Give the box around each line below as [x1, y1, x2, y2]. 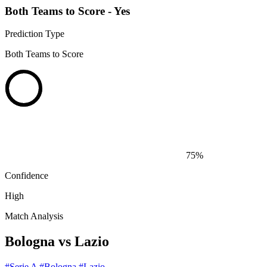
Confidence [5, 170, 48, 181]
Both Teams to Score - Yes [5, 4, 130, 17]
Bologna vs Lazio [5, 234, 109, 250]
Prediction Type [5, 29, 64, 39]
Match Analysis [5, 211, 63, 222]
